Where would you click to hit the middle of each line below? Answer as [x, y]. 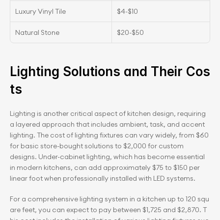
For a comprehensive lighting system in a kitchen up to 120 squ [110, 199]
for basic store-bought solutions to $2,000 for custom [97, 146]
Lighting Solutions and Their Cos [110, 71]
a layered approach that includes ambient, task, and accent [107, 124]
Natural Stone [37, 32]
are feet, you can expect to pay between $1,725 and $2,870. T [108, 210]
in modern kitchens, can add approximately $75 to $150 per [105, 167]
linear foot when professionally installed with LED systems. [103, 178]
